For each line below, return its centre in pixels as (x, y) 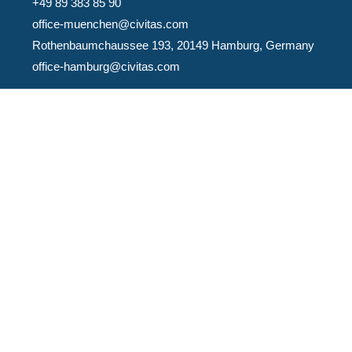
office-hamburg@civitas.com (106, 66)
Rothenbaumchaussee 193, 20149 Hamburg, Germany (174, 45)
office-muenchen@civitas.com (111, 24)
